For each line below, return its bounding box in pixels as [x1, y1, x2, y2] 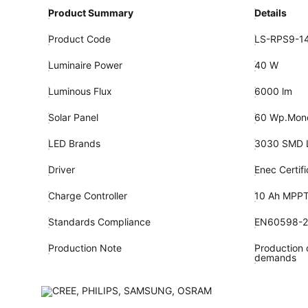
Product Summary [47, 7, 133, 19]
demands [254, 252, 296, 263]
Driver [47, 164, 75, 175]
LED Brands [47, 137, 100, 149]
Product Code [47, 33, 111, 45]
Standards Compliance [47, 216, 151, 228]
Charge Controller [47, 190, 127, 201]
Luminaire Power [47, 59, 122, 71]
